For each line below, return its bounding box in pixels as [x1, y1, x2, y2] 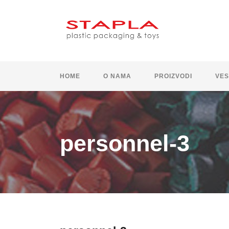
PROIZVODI [154, 73, 192, 80]
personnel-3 [60, 130, 190, 157]
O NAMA [103, 73, 131, 80]
